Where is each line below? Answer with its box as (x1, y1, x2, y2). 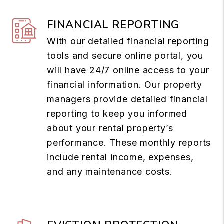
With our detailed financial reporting (47, 35, 209, 46)
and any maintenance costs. (47, 166, 173, 177)
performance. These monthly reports (47, 137, 211, 148)
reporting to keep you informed (47, 108, 188, 119)
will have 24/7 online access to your (47, 64, 209, 75)
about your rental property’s (47, 122, 173, 133)
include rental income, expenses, (47, 151, 194, 162)
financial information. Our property (47, 79, 202, 90)
